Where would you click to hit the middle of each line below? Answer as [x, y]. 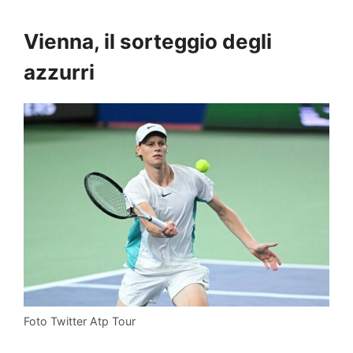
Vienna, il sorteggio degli [148, 41]
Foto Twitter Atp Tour [80, 321]
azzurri [59, 72]
